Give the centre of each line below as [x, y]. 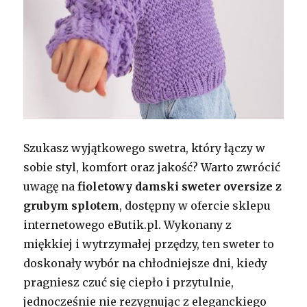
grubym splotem [72, 205]
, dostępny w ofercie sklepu [195, 205]
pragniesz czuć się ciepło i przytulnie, [129, 282]
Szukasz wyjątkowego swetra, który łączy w [145, 148]
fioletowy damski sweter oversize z [180, 186]
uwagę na [51, 186]
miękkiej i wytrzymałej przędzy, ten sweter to [149, 244]
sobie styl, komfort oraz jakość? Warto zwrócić [152, 167]
